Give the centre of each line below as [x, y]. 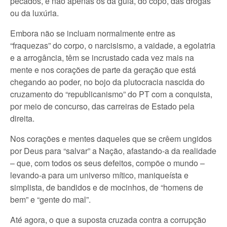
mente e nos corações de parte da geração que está [103, 70]
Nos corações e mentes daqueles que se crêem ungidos [111, 139]
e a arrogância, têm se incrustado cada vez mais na [102, 58]
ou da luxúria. [34, 13]
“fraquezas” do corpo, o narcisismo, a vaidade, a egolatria [113, 45]
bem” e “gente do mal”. [50, 199]
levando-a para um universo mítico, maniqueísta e [99, 175]
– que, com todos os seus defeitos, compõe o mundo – [107, 163]
